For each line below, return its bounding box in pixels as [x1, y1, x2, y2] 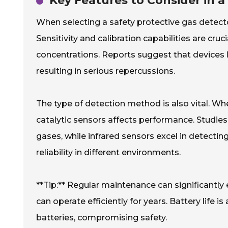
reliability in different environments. [36, 148, 181, 157]
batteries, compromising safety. [36, 213, 167, 222]
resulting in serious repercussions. [36, 66, 175, 76]
